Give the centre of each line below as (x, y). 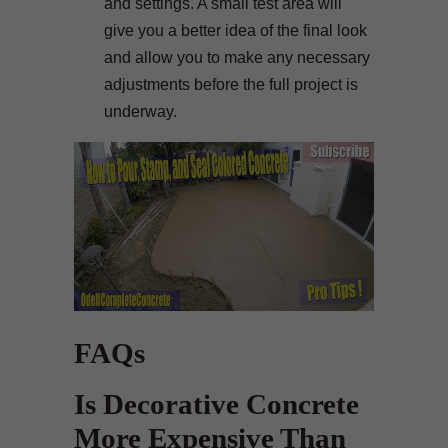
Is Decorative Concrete (216, 403)
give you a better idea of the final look (235, 30)
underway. (140, 111)
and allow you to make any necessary (237, 57)
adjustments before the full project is (231, 84)
